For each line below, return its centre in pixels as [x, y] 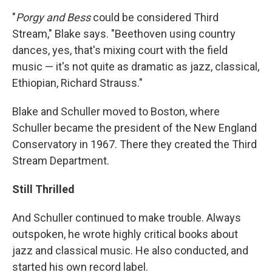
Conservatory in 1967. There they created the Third [134, 144]
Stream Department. [61, 161]
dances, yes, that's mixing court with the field [120, 50]
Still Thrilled [43, 189]
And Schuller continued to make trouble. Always [127, 218]
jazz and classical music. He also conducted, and [130, 250]
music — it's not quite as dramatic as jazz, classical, [136, 66]
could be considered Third [155, 17]
